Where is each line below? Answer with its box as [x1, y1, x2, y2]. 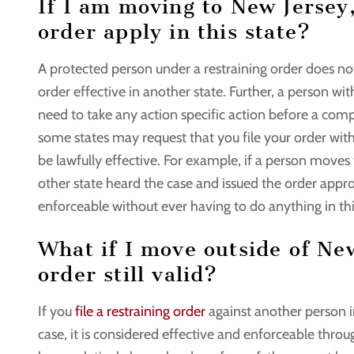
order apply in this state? [38, 19, 311, 44]
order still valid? [38, 262, 218, 287]
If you [38, 302, 75, 320]
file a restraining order [75, 302, 205, 320]
